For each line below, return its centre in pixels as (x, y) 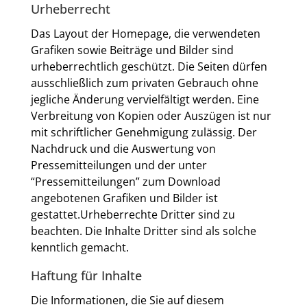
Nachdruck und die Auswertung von (123, 149)
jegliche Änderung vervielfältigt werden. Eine (145, 99)
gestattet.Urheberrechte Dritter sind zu (133, 214)
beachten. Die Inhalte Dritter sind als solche (143, 231)
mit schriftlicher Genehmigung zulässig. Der (144, 132)
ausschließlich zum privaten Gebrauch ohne (144, 83)
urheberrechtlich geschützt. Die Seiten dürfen (149, 66)
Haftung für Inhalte (86, 275)
